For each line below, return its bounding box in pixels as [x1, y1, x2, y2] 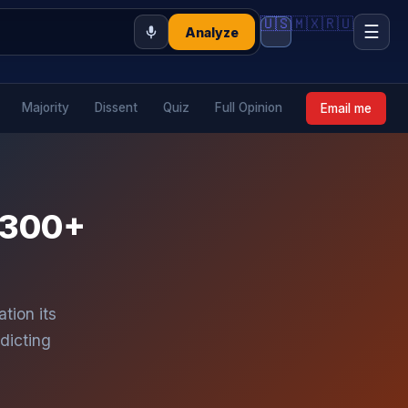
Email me [321, 101, 372, 116]
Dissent [95, 100, 138, 115]
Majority [22, 100, 69, 115]
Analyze [185, 24, 239, 40]
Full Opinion [215, 100, 282, 115]
